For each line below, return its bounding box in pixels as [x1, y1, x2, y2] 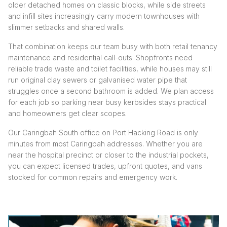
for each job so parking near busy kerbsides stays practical [8, 98, 206, 107]
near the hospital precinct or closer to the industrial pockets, [8, 150, 209, 160]
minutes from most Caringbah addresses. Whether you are [8, 139, 203, 148]
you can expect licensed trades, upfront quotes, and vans [8, 162, 202, 171]
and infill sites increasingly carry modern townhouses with [8, 12, 200, 21]
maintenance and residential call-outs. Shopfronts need [8, 53, 193, 62]
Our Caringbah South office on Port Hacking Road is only [8, 128, 198, 137]
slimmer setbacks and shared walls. [8, 23, 125, 32]
